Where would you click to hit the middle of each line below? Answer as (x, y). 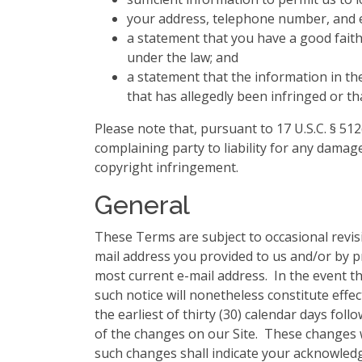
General (142, 205)
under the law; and (183, 57)
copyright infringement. (166, 167)
